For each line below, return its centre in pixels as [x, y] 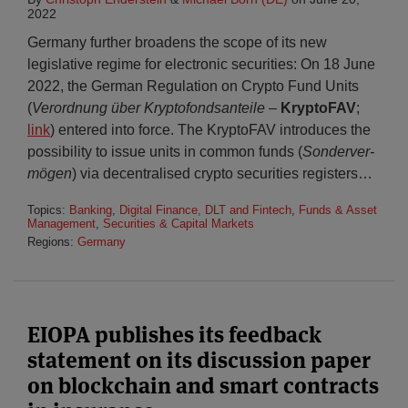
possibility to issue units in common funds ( [165, 152]
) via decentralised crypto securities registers [215, 173]
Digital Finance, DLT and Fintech [205, 210]
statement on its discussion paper [199, 360]
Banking [91, 210]
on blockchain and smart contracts [203, 386]
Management [61, 224]
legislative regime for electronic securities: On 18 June [201, 64]
